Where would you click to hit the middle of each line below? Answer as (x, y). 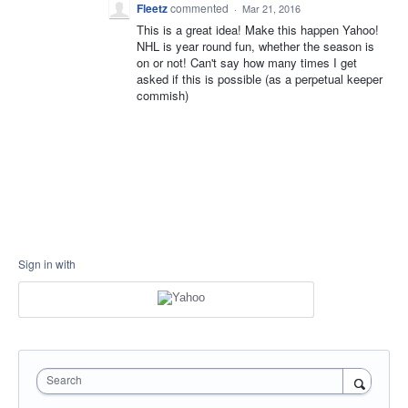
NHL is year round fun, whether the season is (255, 46)
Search (64, 379)
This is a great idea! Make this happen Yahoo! (258, 30)
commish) (163, 95)
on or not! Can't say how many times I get (247, 62)
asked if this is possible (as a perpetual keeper (260, 79)
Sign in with (47, 264)
